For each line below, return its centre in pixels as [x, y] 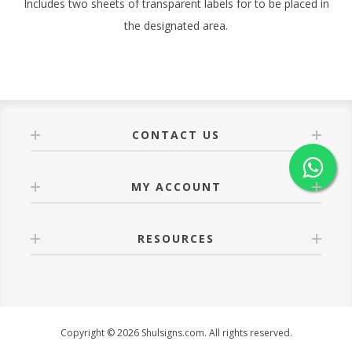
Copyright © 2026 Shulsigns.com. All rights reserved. [176, 332]
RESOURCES [176, 238]
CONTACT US [176, 134]
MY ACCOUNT [176, 186]
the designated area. [176, 25]
